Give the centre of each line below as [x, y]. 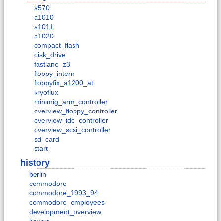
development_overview [65, 212]
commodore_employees [67, 203]
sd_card [47, 139]
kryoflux [46, 92]
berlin [38, 174]
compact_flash [57, 45]
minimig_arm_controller [71, 101]
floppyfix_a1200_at [64, 83]
